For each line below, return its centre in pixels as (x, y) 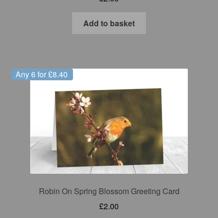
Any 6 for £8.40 (42, 74)
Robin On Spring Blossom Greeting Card (109, 191)
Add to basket (109, 23)
